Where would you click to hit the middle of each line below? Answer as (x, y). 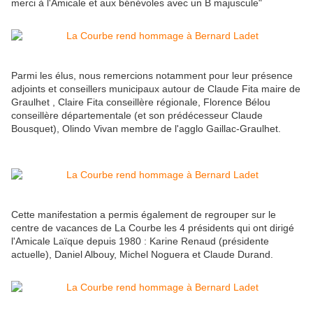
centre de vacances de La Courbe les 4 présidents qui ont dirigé (153, 228)
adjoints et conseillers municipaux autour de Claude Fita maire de (156, 89)
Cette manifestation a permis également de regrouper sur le (144, 215)
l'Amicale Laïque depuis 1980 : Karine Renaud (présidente (140, 241)
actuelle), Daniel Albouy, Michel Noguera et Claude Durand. (142, 255)
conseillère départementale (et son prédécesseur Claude (137, 116)
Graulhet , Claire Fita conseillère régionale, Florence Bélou (141, 102)
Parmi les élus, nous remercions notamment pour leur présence (152, 76)
